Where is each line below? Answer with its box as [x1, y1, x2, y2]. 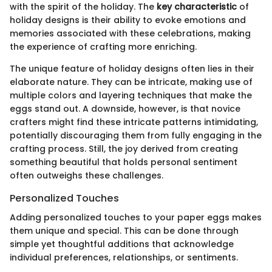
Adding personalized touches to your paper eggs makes [10, 211, 262, 223]
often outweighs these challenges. [10, 169, 163, 182]
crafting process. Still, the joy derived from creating [10, 142, 238, 155]
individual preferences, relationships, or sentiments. [10, 251, 238, 263]
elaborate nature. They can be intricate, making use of [10, 75, 253, 88]
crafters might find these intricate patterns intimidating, [10, 115, 258, 128]
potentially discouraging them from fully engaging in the [10, 129, 262, 141]
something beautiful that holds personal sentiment [10, 155, 237, 168]
